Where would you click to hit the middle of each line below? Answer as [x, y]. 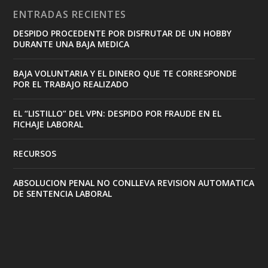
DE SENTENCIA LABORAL [63, 193]
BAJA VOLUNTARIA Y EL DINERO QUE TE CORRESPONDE [125, 73]
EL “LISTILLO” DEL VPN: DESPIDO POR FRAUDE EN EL [118, 113]
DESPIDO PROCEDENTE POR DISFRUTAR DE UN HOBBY [123, 33]
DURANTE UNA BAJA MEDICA [71, 44]
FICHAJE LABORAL [48, 124]
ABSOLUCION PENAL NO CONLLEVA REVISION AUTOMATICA [134, 182]
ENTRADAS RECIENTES [70, 14]
